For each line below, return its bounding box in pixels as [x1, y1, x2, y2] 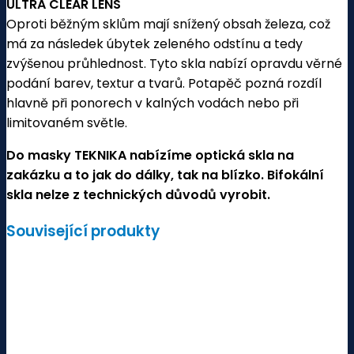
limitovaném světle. [6, 114, 127, 133]
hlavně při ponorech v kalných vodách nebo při [6, 94, 299, 113]
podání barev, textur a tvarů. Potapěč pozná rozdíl [6, 74, 322, 93]
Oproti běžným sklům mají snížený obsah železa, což [6, 15, 330, 34]
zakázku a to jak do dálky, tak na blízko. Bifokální [6, 166, 324, 185]
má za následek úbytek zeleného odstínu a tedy [6, 35, 303, 54]
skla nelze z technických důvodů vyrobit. [6, 186, 270, 205]
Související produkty [6, 220, 160, 242]
